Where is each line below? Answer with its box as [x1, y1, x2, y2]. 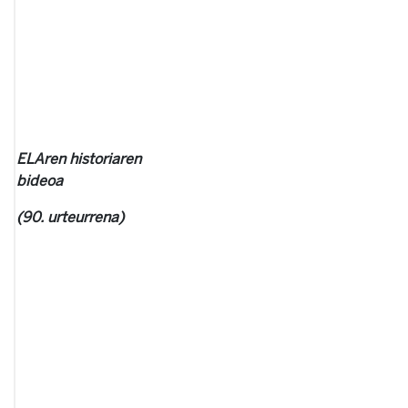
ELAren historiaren [16, 150, 141, 168]
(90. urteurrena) [16, 209, 124, 226]
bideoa [16, 172, 63, 189]
